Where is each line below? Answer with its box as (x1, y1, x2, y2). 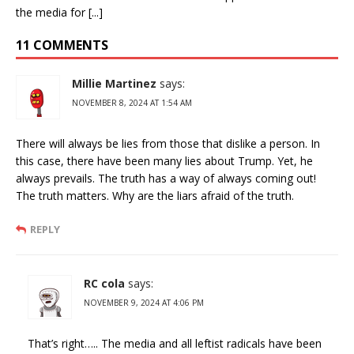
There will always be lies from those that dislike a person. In (16, 135, 320, 151)
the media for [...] (16, 4, 103, 20)
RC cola (84, 275, 125, 291)
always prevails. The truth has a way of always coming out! (16, 170, 316, 186)
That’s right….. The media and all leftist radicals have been (28, 335, 322, 351)
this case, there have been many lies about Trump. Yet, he (16, 153, 313, 168)
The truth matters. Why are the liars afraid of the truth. (16, 187, 294, 203)
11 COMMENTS (16, 36, 108, 54)
